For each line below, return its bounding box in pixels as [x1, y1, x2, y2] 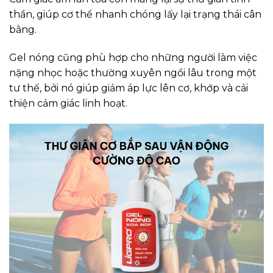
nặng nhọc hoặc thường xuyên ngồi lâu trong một [9, 67, 257, 79]
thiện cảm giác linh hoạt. [9, 97, 127, 110]
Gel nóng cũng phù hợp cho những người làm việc [9, 52, 257, 64]
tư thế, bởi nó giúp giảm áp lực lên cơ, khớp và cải [9, 82, 248, 94]
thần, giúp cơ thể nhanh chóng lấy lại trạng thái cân [9, 9, 261, 21]
